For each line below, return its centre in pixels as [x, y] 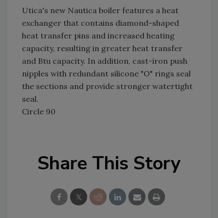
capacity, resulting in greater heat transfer [102, 48]
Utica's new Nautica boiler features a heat [100, 10]
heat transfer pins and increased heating [98, 36]
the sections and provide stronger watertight [107, 86]
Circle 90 [39, 111]
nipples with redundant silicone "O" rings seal [106, 73]
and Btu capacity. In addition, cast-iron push [105, 61]
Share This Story [109, 163]
